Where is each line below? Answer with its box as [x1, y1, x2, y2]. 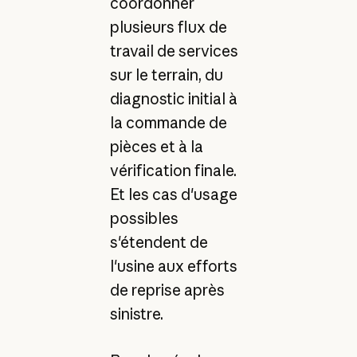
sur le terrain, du [109, 65, 223, 85]
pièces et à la [109, 137, 203, 157]
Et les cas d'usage [109, 185, 237, 205]
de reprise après [109, 280, 225, 300]
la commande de [109, 113, 227, 133]
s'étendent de [109, 233, 208, 253]
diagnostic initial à [109, 89, 237, 109]
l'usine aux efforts [109, 257, 237, 277]
